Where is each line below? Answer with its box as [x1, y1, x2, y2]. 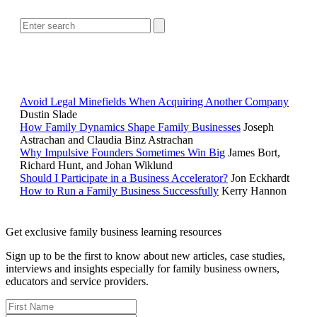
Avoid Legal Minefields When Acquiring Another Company [20, 96, 289, 108]
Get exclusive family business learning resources [6, 226, 221, 238]
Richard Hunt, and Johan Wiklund [20, 159, 173, 172]
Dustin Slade [20, 108, 77, 121]
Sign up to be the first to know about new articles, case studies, [6, 250, 285, 263]
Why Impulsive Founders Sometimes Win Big [20, 146, 225, 159]
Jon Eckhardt [231, 172, 289, 185]
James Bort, [228, 146, 280, 159]
